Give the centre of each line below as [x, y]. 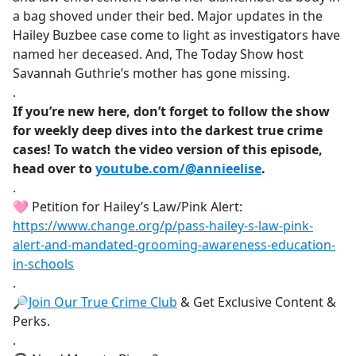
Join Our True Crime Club [103, 302]
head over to [54, 169]
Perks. [31, 321]
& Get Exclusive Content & [257, 302]
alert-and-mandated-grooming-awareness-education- [174, 245]
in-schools [43, 264]
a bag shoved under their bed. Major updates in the [168, 16]
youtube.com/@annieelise [178, 169]
